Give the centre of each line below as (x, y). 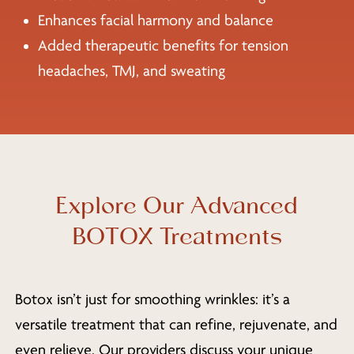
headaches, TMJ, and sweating (131, 72)
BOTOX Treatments (177, 237)
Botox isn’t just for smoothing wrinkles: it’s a (152, 299)
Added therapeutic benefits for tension (163, 46)
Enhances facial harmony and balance (155, 21)
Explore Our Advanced (177, 206)
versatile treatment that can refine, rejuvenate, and (176, 324)
